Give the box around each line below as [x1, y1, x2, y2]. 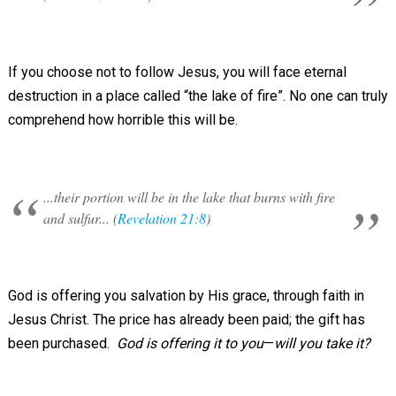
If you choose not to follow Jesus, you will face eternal [7, 64, 346, 80]
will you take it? [273, 335, 374, 352]
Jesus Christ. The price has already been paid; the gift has [7, 311, 365, 328]
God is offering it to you [116, 335, 263, 352]
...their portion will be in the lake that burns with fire [42, 187, 335, 206]
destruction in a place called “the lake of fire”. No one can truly [7, 88, 388, 104]
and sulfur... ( [42, 209, 118, 227]
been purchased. [7, 335, 117, 352]
